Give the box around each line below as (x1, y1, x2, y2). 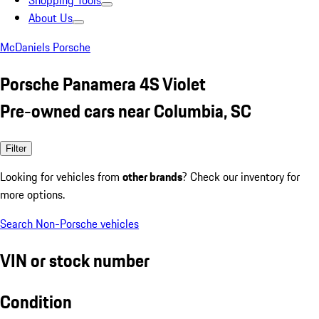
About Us (28, 9, 73, 26)
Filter (6, 142, 26, 154)
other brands (122, 167, 182, 185)
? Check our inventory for (182, 167, 300, 185)
